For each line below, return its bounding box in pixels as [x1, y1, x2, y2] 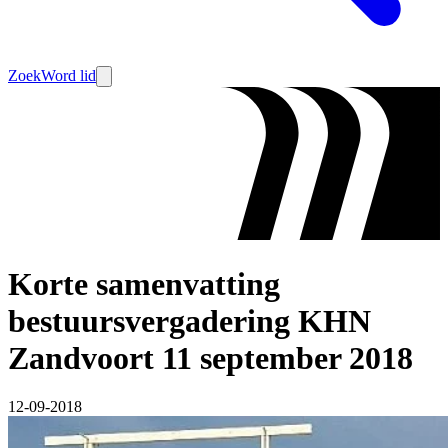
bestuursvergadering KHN [8, 302, 371, 339]
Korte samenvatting [8, 265, 280, 302]
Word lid [41, 67, 96, 84]
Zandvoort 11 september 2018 [8, 339, 413, 376]
